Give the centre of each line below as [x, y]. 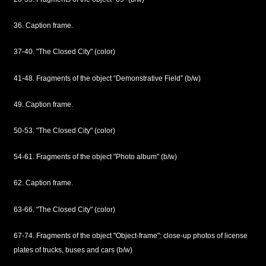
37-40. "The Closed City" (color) [64, 52]
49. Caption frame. [43, 104]
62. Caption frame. [43, 183]
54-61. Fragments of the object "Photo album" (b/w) [95, 157]
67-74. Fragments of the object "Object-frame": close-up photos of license [130, 235]
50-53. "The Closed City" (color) [64, 130]
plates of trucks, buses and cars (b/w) [73, 250]
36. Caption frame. [43, 26]
